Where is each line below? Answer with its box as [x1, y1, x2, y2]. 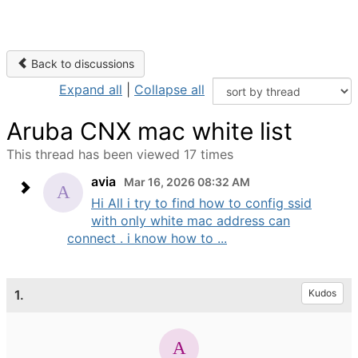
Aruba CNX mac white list [6, 117, 292, 145]
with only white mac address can [91, 213, 290, 229]
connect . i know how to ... [67, 230, 227, 246]
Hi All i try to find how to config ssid [91, 195, 312, 211]
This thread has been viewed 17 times [6, 146, 233, 162]
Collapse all [134, 82, 205, 97]
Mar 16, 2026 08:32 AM [124, 175, 250, 189]
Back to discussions [28, 57, 134, 70]
